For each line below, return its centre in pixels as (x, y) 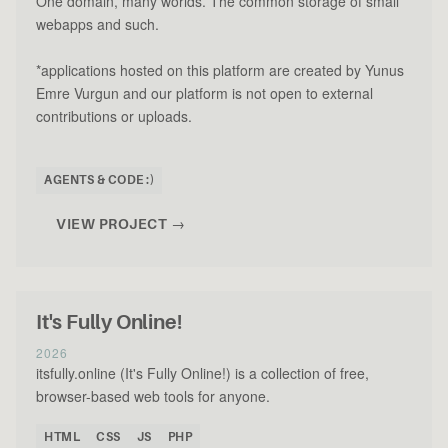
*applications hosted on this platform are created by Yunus (220, 69)
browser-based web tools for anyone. (153, 395)
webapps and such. (97, 23)
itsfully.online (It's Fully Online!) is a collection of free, (202, 372)
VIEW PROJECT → (120, 223)
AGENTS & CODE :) (99, 179)
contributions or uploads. (114, 115)
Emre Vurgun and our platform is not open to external (204, 92)
